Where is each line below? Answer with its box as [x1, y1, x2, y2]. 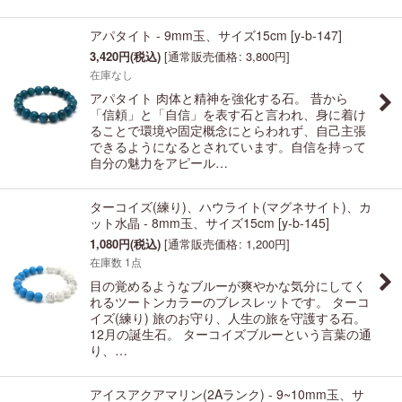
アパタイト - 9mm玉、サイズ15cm [90, 26, 287, 45]
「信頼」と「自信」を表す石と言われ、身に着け [90, 105, 366, 124]
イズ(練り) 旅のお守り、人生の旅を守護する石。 [90, 309, 366, 328]
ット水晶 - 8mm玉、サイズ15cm [90, 214, 275, 232]
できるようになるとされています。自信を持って [90, 137, 366, 156]
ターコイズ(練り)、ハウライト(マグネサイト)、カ [90, 197, 371, 216]
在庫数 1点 [90, 254, 142, 270]
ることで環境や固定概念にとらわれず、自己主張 [90, 121, 366, 140]
